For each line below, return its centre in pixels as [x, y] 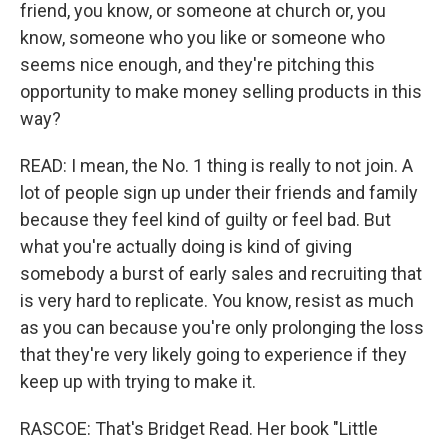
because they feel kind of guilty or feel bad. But [205, 219]
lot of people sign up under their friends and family [219, 192]
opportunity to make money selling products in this [221, 91]
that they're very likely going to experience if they [213, 354]
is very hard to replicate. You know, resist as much [217, 300]
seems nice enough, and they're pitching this [197, 64]
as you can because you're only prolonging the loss [222, 327]
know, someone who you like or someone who [202, 37]
